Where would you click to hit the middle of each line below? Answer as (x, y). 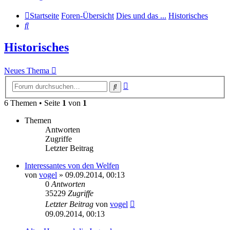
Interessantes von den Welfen (72, 165)
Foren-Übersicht (88, 16)
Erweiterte (145, 84)
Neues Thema (27, 71)
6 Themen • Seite (33, 103)
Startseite (44, 16)
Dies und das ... (141, 16)
